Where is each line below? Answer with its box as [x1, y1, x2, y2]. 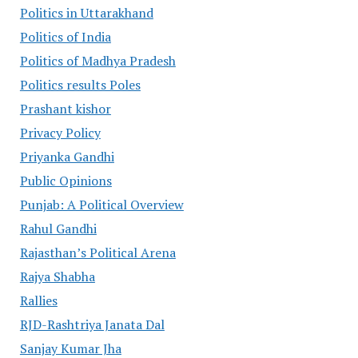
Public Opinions [19, 172, 112, 190]
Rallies [19, 292, 58, 310]
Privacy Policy [19, 124, 101, 142]
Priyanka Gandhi [19, 148, 114, 166]
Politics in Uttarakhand [19, 4, 153, 22]
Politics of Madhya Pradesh [19, 52, 176, 70]
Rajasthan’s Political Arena [19, 244, 176, 262]
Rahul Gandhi [19, 220, 97, 238]
